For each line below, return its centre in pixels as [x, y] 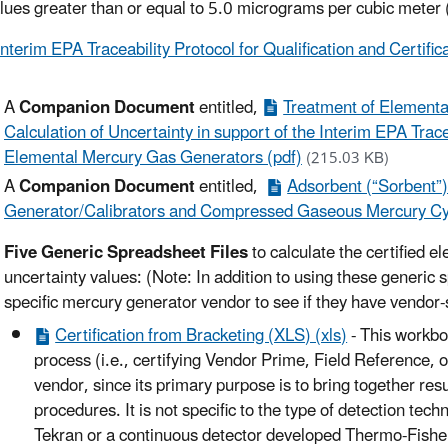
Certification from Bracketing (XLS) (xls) [201, 336]
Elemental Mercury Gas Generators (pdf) [153, 158]
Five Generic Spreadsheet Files [126, 253]
